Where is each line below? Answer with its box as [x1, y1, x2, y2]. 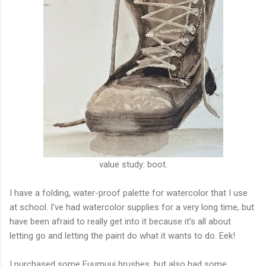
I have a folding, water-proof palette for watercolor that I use [9, 187, 248, 198]
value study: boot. [96, 159, 170, 170]
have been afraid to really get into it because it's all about [9, 216, 231, 227]
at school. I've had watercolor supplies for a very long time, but [9, 201, 254, 213]
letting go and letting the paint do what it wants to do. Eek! [9, 230, 235, 241]
